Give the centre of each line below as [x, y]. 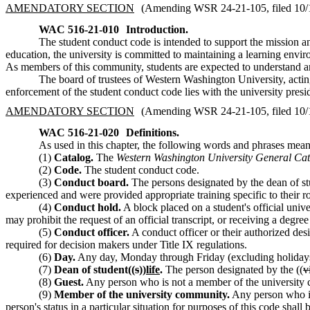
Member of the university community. [142, 294]
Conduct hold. [88, 207]
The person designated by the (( [233, 269]
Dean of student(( [94, 269]
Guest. [69, 282]
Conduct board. [91, 182]
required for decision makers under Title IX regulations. [126, 244]
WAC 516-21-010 [79, 29]
